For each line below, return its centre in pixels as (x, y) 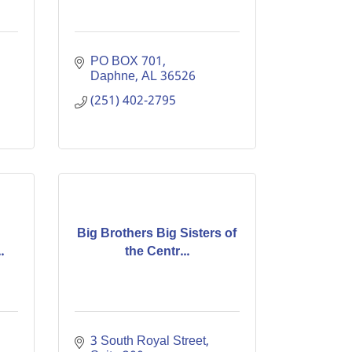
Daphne (112, 77)
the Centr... (157, 251)
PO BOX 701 (126, 62)
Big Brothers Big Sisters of (157, 233)
